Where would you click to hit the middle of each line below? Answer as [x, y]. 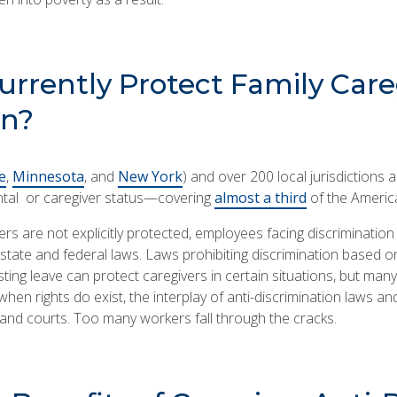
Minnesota [48, 177]
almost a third [260, 198]
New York [150, 177]
